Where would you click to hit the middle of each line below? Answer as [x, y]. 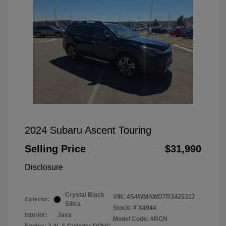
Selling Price [55, 149]
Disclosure [44, 167]
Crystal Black [85, 195]
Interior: [36, 215]
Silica [73, 204]
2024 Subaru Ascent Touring [88, 130]
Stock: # [125, 208]
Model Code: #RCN [140, 219]
